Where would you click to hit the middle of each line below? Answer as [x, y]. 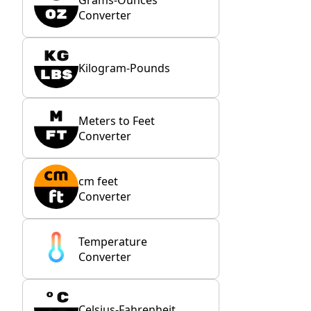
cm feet [98, 181]
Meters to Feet [117, 120]
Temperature [113, 241]
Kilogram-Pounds [124, 68]
